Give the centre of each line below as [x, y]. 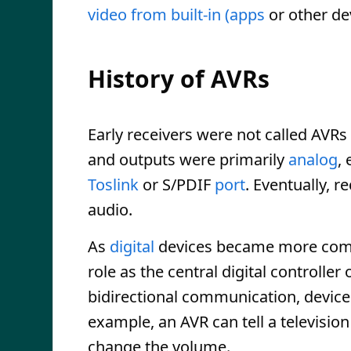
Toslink [113, 185]
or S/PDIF [177, 185]
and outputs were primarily [188, 159]
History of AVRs [179, 79]
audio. [110, 210]
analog [313, 159]
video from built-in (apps [176, 14]
